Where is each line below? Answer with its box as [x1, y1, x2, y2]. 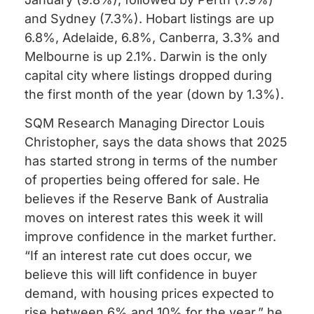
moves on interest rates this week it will [25, 210, 263, 226]
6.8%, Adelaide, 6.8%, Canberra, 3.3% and [25, 29, 280, 45]
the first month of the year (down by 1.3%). [25, 86, 284, 102]
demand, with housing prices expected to [25, 286, 274, 301]
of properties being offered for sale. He [25, 172, 260, 188]
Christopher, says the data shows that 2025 [25, 135, 287, 150]
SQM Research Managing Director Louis [25, 116, 265, 131]
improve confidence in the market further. [25, 229, 276, 245]
